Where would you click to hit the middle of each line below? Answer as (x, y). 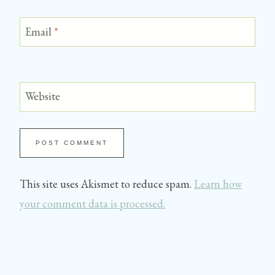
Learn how (218, 184)
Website (43, 96)
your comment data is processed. (92, 204)
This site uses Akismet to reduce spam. (107, 184)
